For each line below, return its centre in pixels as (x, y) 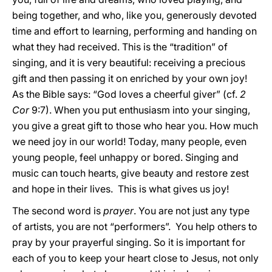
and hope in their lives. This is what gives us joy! (121, 189)
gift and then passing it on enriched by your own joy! (130, 78)
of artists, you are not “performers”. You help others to (135, 226)
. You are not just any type (192, 211)
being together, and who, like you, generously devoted (134, 15)
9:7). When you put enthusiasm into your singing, (140, 110)
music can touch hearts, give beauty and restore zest (131, 173)
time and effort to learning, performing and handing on (134, 31)
